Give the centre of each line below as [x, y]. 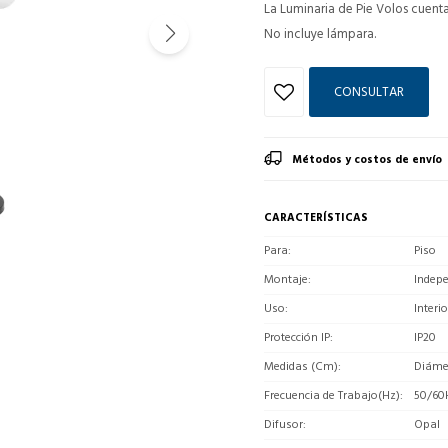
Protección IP [297, 337]
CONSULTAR [369, 91]
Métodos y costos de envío [367, 159]
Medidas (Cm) [301, 366]
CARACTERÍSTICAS [316, 217]
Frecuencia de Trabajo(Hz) [332, 395]
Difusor [283, 424]
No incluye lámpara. [320, 33]
